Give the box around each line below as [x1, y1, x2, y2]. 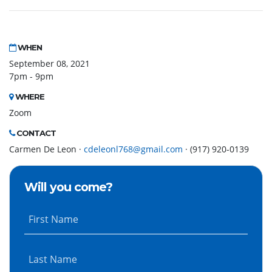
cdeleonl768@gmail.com [84, 143, 183, 155]
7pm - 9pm [9, 70, 53, 83]
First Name [29, 212, 78, 226]
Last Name [29, 253, 77, 267]
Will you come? [24, 180, 112, 195]
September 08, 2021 [9, 58, 90, 70]
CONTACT [15, 128, 56, 138]
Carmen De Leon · [9, 143, 84, 155]
